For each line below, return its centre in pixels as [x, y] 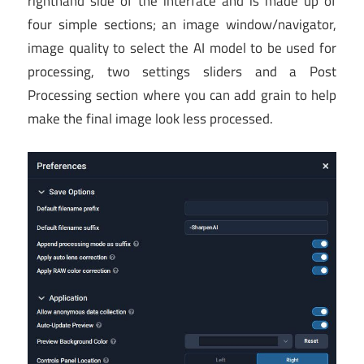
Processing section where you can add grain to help [182, 95]
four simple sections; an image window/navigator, [182, 25]
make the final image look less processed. [150, 119]
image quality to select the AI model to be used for [182, 48]
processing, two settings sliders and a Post [182, 72]
